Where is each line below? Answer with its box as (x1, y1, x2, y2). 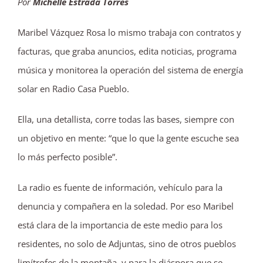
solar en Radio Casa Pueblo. (18, 82, 129, 95)
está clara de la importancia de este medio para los (18, 218, 222, 231)
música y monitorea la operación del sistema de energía (18, 63, 243, 76)
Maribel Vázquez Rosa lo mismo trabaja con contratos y (18, 26, 241, 38)
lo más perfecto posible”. (18, 150, 117, 163)
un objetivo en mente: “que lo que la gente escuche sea (18, 131, 239, 144)
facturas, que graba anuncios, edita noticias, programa (18, 45, 237, 57)
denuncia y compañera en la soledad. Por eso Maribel (18, 200, 234, 212)
